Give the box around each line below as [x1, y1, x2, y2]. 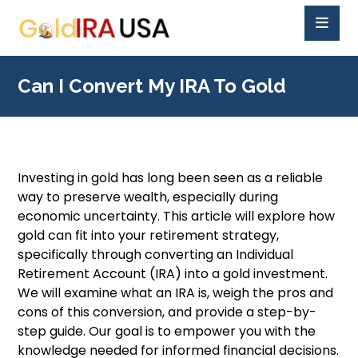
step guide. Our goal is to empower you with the [18, 322, 316, 340]
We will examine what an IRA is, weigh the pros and [18, 284, 334, 302]
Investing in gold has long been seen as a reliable [18, 169, 324, 187]
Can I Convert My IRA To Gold [18, 74, 287, 97]
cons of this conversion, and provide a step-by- [18, 303, 317, 321]
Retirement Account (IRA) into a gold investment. [18, 265, 328, 283]
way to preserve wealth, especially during [18, 188, 279, 206]
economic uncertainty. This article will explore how [18, 207, 336, 225]
